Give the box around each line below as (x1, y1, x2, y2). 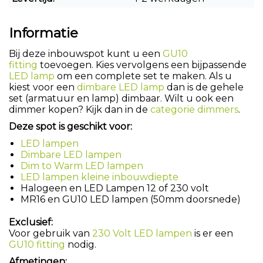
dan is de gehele (164, 81, 244, 93)
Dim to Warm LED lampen (21, 160, 143, 171)
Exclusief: (9, 216, 53, 228)
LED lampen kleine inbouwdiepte (21, 171, 178, 183)
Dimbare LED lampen (21, 149, 122, 160)
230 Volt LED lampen (92, 227, 192, 239)
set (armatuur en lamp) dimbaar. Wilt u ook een (9, 92, 234, 104)
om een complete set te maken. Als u (55, 70, 232, 82)
